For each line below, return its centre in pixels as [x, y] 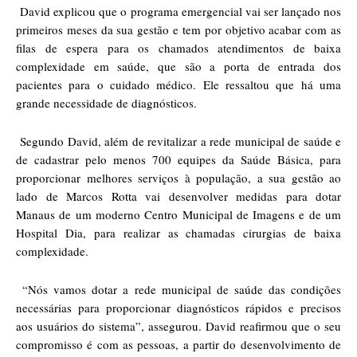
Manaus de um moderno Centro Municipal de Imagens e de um [178, 214]
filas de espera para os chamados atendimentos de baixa [178, 47]
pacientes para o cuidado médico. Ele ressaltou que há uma [178, 84]
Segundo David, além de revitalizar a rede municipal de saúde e [181, 141]
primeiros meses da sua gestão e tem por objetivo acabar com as [178, 29]
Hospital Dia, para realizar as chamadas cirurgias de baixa [178, 232]
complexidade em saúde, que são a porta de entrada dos [178, 66]
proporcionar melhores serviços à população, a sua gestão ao [178, 177]
